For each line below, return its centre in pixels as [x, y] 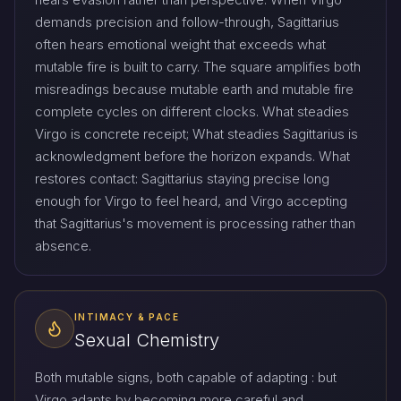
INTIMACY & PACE [127, 316]
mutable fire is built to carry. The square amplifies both [198, 66]
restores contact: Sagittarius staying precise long [182, 178]
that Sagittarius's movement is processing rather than [195, 223]
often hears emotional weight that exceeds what [180, 44]
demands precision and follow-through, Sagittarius [187, 21]
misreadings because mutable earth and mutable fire [194, 89]
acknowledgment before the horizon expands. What [192, 156]
